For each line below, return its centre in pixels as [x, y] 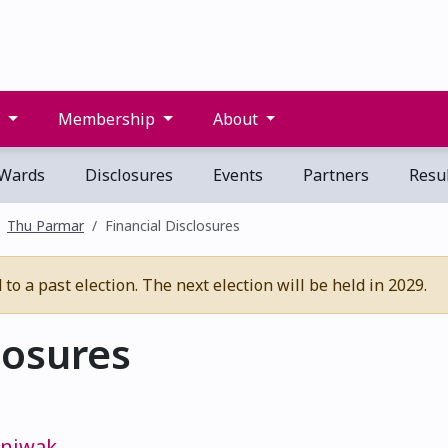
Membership [107, 119]
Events [236, 175]
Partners [334, 175]
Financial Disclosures [172, 225]
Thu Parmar [45, 225]
